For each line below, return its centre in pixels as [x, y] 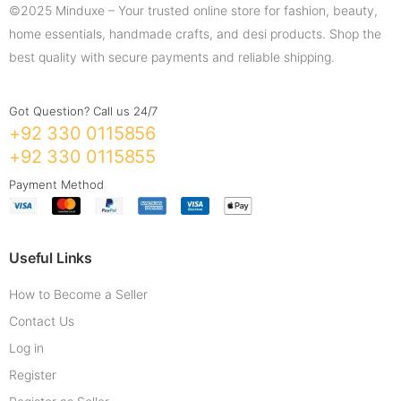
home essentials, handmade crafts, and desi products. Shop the [195, 34]
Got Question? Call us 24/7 [83, 111]
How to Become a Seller [78, 294]
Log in [26, 348]
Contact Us [42, 321]
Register [33, 375]
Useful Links [51, 258]
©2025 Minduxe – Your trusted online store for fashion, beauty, [193, 11]
